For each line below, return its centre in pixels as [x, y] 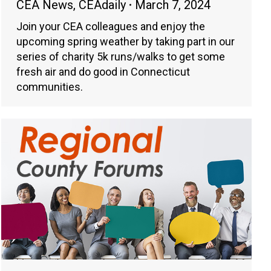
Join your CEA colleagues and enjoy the [111, 26]
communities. [50, 87]
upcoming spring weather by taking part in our [126, 41]
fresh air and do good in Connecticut [103, 71]
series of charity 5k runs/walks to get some [121, 56]
